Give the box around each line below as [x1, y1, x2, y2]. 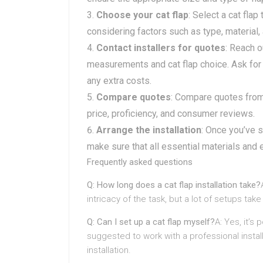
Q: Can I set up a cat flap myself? [87, 217, 215, 227]
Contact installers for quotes [96, 42, 225, 53]
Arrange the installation [96, 124, 201, 136]
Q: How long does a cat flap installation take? [87, 180, 261, 190]
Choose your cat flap [96, 9, 188, 21]
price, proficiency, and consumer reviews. [87, 108, 255, 119]
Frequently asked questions [87, 157, 193, 167]
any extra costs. [87, 75, 151, 86]
